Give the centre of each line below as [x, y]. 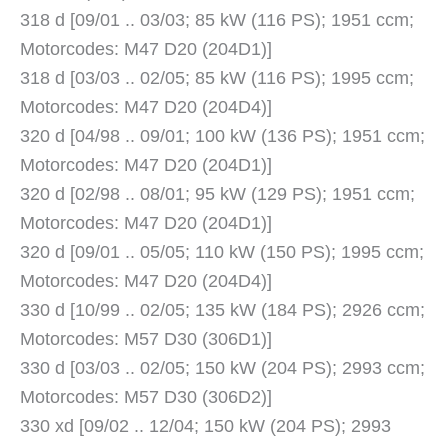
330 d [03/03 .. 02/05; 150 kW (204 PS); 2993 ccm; [222, 368]
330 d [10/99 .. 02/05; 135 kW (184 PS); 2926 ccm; [222, 310]
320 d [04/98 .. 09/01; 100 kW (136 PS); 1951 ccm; [222, 136]
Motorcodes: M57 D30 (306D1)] [146, 339]
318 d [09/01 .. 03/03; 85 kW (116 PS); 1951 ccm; [217, 20]
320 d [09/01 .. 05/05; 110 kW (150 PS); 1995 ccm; [222, 252]
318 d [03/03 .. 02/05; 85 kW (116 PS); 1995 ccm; [217, 78]
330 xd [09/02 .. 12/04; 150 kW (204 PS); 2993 [205, 426]
